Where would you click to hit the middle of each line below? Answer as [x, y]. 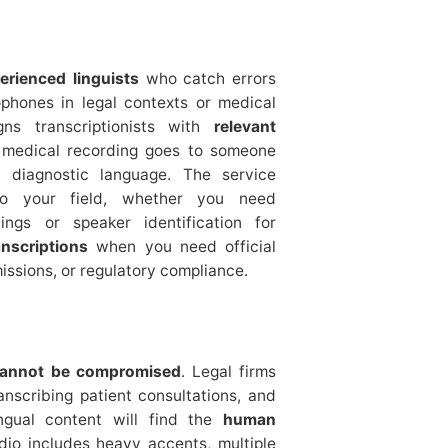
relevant [245, 126]
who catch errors [207, 78]
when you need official [182, 246]
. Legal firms [229, 371]
